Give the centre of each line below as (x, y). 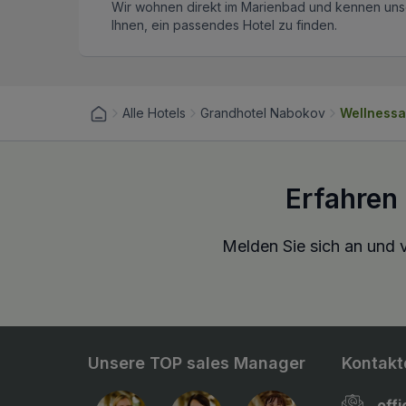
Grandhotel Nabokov (263, 113)
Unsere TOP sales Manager (197, 363)
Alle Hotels (154, 113)
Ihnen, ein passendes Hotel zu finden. (224, 25)
